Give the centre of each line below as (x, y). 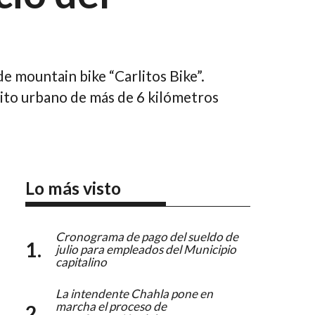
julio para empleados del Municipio (146, 249)
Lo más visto (73, 188)
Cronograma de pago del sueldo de (147, 236)
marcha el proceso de (111, 306)
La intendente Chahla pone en (134, 293)
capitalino (81, 262)
